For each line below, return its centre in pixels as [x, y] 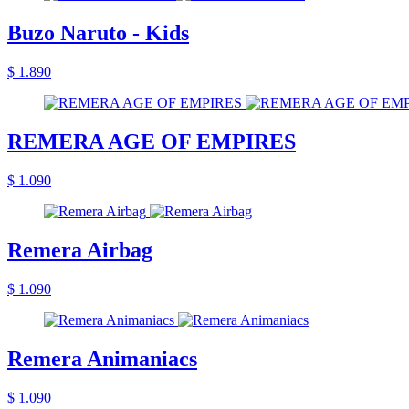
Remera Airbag [80, 250]
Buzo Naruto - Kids [98, 33]
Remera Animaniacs [102, 358]
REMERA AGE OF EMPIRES [152, 142]
